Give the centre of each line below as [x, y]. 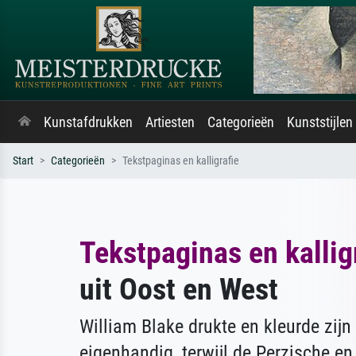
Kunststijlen [320, 122]
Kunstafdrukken [88, 122]
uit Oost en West [179, 289]
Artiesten [170, 122]
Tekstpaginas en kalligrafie [181, 161]
